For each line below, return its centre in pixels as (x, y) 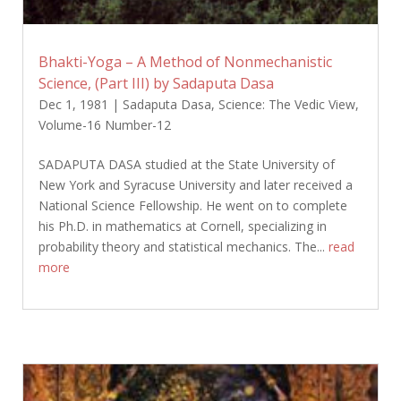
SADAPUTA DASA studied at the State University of (186, 165)
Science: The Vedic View (286, 105)
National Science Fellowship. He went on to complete (192, 206)
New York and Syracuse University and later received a (195, 185)
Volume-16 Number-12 (104, 125)
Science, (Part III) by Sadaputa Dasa (156, 84)
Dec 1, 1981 (73, 105)
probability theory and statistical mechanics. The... (183, 247)
